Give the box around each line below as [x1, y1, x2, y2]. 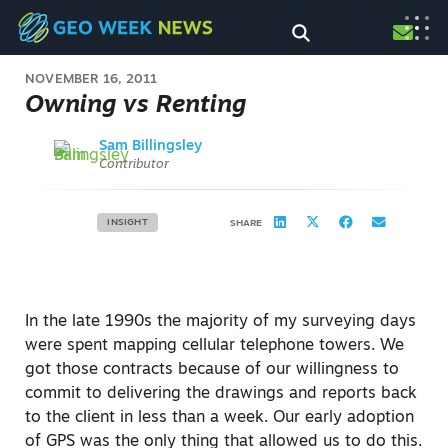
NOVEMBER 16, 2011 [25, 73, 158, 86]
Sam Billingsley [99, 139, 203, 154]
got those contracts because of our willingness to [25, 362, 399, 378]
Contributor [99, 158, 170, 171]
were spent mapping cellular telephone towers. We [25, 338, 404, 354]
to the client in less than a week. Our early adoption [25, 410, 414, 426]
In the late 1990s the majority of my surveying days [25, 314, 416, 330]
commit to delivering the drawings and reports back [25, 386, 417, 402]
